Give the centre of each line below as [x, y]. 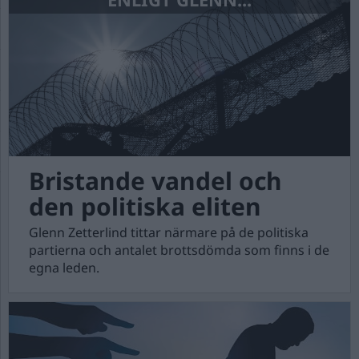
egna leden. [64, 268]
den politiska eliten [145, 206]
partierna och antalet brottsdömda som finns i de [179, 250]
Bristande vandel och [155, 181]
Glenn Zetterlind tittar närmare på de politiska [169, 232]
